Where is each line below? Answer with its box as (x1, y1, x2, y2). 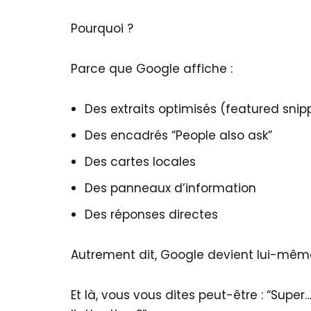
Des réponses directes (85, 206, 218, 223)
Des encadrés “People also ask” (85, 127, 272, 144)
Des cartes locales (85, 153, 196, 170)
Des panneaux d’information (85, 180, 256, 196)
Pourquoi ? (71, 20, 133, 37)
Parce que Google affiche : (71, 60, 233, 77)
